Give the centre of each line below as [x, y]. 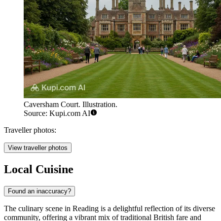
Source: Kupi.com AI [57, 113]
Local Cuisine [39, 169]
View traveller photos [38, 147]
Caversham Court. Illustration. [71, 104]
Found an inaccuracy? [39, 191]
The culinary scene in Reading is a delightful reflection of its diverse [110, 208]
